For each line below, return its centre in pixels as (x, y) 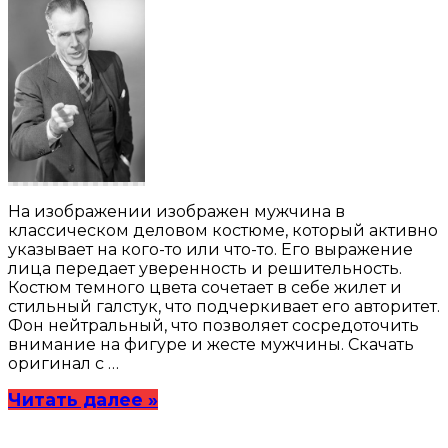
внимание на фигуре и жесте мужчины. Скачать (211, 344)
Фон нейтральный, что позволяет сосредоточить (213, 325)
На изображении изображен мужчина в (176, 211)
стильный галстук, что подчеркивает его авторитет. (224, 306)
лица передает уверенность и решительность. (205, 268)
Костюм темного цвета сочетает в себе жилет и (205, 287)
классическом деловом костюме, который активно (223, 230)
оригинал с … (63, 363)
